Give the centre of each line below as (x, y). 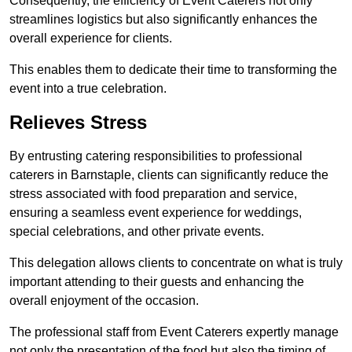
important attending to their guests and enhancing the (157, 282)
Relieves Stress (78, 123)
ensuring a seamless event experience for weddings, (156, 213)
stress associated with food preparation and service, (153, 194)
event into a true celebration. (88, 89)
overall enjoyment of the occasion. (104, 301)
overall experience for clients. (91, 38)
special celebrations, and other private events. (137, 232)
